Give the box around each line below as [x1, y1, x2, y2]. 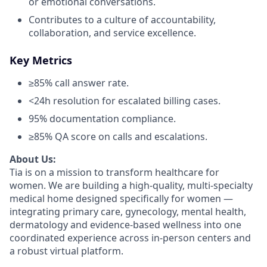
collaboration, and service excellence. [29, 26, 196, 39]
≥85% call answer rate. [29, 76, 129, 89]
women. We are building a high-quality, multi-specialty [10, 179, 253, 192]
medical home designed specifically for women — [10, 192, 233, 205]
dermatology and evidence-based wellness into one [10, 218, 241, 231]
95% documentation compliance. [29, 112, 176, 125]
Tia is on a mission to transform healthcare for [10, 166, 219, 179]
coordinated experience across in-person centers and [10, 231, 251, 244]
